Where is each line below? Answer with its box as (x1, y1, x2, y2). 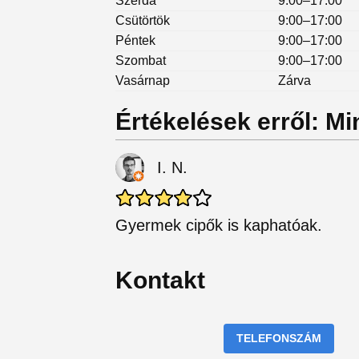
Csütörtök (115, 13, 170, 27)
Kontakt (115, 266, 205, 293)
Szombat (115, 53, 166, 67)
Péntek (115, 33, 155, 47)
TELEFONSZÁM (236, 331, 321, 345)
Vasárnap (115, 73, 170, 87)
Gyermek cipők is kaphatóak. (115, 216, 322, 234)
